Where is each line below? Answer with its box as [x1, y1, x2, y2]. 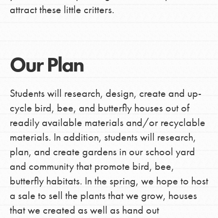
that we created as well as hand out [9, 202, 159, 217]
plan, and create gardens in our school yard [9, 144, 195, 159]
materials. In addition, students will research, [9, 129, 196, 144]
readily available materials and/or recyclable [9, 115, 205, 129]
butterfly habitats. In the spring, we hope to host [9, 173, 208, 188]
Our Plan [9, 51, 84, 78]
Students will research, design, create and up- [9, 86, 201, 100]
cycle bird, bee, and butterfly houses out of [9, 100, 189, 115]
